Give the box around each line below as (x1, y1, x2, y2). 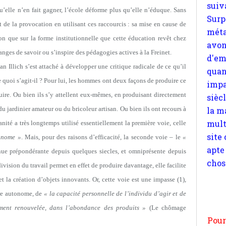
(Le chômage (146, 203, 187, 211)
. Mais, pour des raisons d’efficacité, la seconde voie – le (21, 133, 183, 141)
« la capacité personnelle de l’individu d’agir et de (43, 189, 187, 197)
